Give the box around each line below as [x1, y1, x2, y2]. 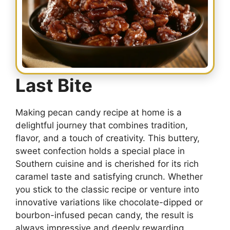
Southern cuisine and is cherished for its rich [15, 158, 199, 169]
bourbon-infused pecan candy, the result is [15, 209, 194, 220]
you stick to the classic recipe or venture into [15, 184, 199, 195]
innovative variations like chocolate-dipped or [15, 197, 203, 207]
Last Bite [15, 74, 92, 96]
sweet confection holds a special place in [15, 145, 185, 156]
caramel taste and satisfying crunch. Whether [15, 171, 203, 182]
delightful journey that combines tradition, [15, 120, 188, 130]
